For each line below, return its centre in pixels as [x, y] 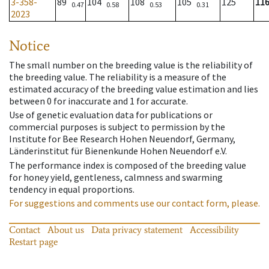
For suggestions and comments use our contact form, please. [134, 203]
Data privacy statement [137, 229]
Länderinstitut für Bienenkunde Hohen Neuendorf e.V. [118, 151]
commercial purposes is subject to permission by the [117, 127]
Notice [29, 46]
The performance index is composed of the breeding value [128, 165]
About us [66, 229]
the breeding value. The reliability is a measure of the [118, 77]
